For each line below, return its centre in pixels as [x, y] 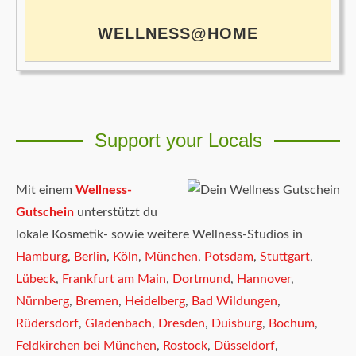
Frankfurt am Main [114, 279]
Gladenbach [118, 324]
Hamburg [42, 257]
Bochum [292, 324]
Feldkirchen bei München [86, 346]
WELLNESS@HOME [178, 34]
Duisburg [237, 324]
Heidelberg [155, 302]
